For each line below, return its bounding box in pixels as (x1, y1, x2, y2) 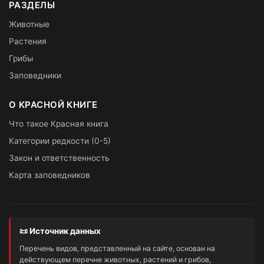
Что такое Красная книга (9, 118, 108, 128)
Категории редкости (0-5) (9, 136, 111, 146)
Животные (9, 19, 49, 29)
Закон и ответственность (9, 153, 110, 163)
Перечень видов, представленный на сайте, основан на (19, 244, 215, 253)
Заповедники (9, 71, 61, 81)
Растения (9, 37, 47, 47)
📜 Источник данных (19, 226, 101, 236)
